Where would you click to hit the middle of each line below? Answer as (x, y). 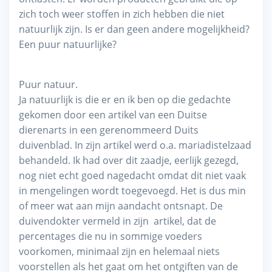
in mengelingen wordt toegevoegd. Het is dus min (132, 190)
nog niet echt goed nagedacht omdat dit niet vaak (132, 175)
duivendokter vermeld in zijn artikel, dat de (117, 221)
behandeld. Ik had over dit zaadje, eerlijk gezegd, (129, 160)
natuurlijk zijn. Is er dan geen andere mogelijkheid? (134, 29)
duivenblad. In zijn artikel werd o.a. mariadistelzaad (135, 145)
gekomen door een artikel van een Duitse (113, 114)
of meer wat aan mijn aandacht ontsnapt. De (121, 206)
